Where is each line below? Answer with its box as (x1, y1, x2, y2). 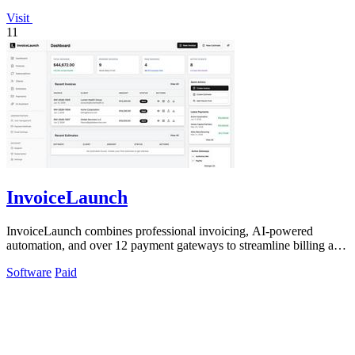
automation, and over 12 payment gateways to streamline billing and (6, 238, 346, 252)
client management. (6, 252, 103, 266)
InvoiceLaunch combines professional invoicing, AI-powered (6, 223, 313, 238)
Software (6, 265, 52, 279)
